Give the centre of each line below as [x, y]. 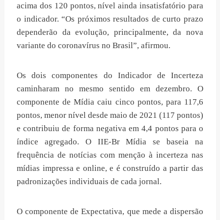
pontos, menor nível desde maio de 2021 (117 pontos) [110, 115]
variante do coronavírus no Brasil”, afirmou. [94, 45]
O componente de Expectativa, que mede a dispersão [110, 211]
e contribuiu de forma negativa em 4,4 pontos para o [110, 128]
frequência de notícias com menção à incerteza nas [110, 155]
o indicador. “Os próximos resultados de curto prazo [110, 19]
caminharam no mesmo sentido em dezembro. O [110, 88]
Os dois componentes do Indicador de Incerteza [110, 75]
